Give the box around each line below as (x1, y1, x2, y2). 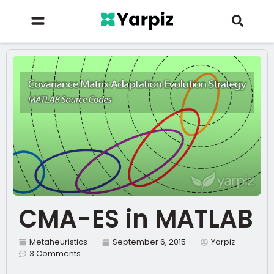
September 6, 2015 (113, 237, 186, 248)
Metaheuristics (29, 237, 87, 248)
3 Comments (29, 248, 81, 259)
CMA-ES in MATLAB (19, 202, 253, 237)
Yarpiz (211, 237, 235, 248)
